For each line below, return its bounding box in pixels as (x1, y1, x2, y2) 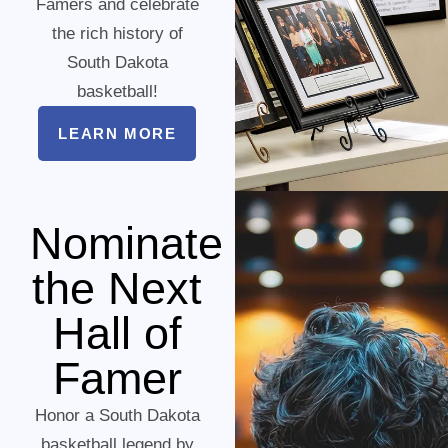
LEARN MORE (58, 125, 177, 143)
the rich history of (51, 24, 183, 44)
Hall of (52, 308, 182, 360)
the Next (32, 263, 203, 315)
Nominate (30, 218, 223, 270)
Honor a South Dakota (34, 406, 200, 426)
